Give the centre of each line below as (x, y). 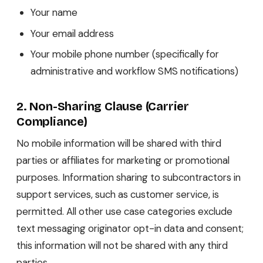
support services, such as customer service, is (118, 195)
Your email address (72, 33)
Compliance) (52, 122)
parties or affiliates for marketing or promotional (123, 161)
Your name (54, 12)
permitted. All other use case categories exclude (124, 212)
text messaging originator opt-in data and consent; (130, 229)
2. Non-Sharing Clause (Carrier (103, 107)
